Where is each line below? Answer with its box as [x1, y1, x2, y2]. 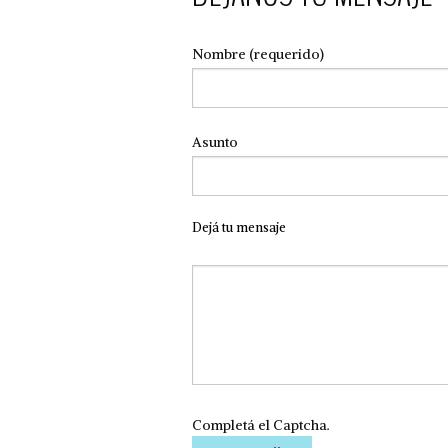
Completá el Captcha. [192, 416, 330, 434]
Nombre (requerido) [192, 45, 324, 63]
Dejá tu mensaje [192, 219, 286, 236]
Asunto [192, 133, 238, 151]
